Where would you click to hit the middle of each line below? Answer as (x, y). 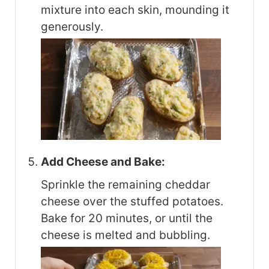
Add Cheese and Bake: (103, 162)
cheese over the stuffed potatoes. (132, 202)
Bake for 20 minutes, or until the (127, 219)
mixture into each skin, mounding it (135, 10)
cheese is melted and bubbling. (125, 235)
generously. (72, 27)
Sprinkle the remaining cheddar (125, 185)
